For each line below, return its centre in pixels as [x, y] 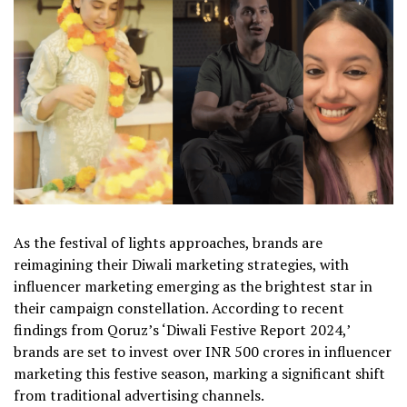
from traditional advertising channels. [139, 395]
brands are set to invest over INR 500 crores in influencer [203, 351]
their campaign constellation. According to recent [179, 308]
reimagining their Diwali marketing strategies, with [181, 264]
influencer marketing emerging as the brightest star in [193, 286]
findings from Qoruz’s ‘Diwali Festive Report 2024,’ [182, 329]
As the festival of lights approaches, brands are [168, 242]
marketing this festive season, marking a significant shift [199, 373]
